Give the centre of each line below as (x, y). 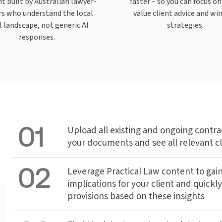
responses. (37, 37)
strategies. (185, 25)
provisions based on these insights (136, 196)
